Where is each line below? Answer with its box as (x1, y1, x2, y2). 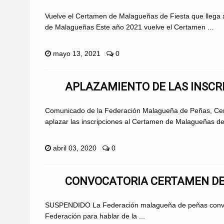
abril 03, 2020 (53, 143, 96, 152)
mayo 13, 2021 (53, 49, 100, 57)
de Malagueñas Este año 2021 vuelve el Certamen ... (45, 22, 213, 31)
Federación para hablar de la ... (45, 211, 145, 220)
